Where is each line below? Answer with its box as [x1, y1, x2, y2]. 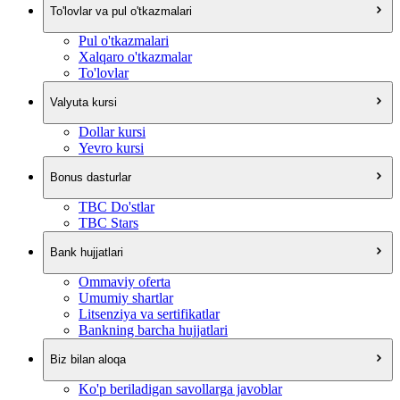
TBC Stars [79, 214, 138, 230]
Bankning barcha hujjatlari [79, 321, 228, 337]
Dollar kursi [79, 123, 146, 139]
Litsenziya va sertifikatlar [79, 305, 220, 321]
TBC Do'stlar [79, 198, 154, 214]
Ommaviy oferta [79, 273, 171, 289]
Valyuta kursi [50, 96, 117, 110]
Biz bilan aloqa [50, 353, 126, 367]
